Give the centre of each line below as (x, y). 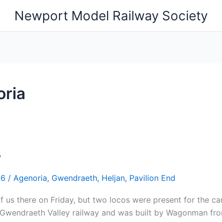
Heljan (113, 178)
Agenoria (30, 178)
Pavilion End (152, 178)
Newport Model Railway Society (111, 16)
